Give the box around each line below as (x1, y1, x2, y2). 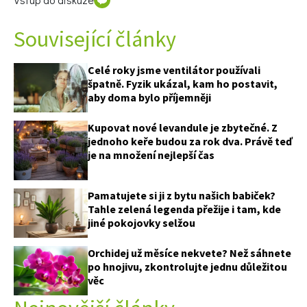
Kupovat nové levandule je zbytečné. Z (88, 121, 278, 135)
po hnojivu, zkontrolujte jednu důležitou (88, 259, 287, 273)
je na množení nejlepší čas (88, 148, 214, 162)
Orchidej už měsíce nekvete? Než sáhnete (88, 245, 291, 260)
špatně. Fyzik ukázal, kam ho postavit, (88, 76, 278, 90)
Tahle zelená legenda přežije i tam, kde (88, 201, 281, 216)
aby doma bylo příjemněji (88, 90, 211, 104)
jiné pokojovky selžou (88, 215, 195, 230)
